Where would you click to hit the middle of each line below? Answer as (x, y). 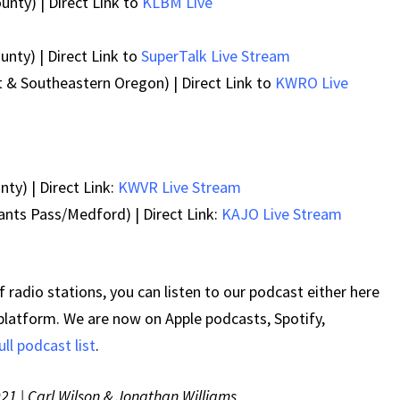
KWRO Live (312, 83)
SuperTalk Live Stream (216, 56)
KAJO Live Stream (282, 214)
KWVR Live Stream (179, 187)
